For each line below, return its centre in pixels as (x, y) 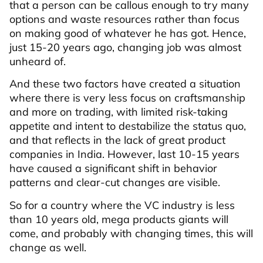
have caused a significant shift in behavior (113, 168)
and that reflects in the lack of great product (117, 140)
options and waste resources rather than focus (124, 19)
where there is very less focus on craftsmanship (127, 98)
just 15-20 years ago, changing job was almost (125, 47)
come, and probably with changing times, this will (131, 233)
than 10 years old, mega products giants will (119, 219)
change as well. (48, 247)
